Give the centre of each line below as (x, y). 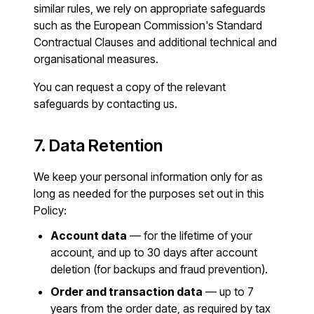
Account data (89, 235)
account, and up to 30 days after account (154, 252)
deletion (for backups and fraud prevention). (159, 269)
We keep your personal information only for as (148, 177)
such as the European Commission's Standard (148, 25)
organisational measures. (96, 59)
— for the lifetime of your (190, 235)
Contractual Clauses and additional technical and (155, 42)
